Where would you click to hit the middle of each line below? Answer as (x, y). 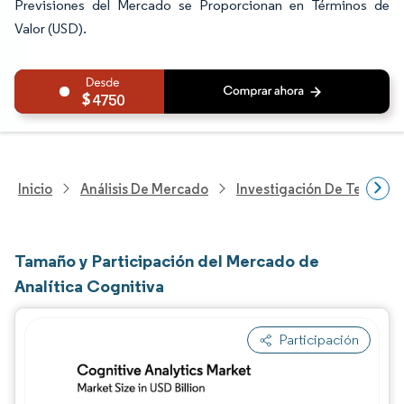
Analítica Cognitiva (89, 286)
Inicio (35, 188)
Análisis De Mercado (144, 188)
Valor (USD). (50, 28)
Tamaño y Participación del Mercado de (167, 261)
